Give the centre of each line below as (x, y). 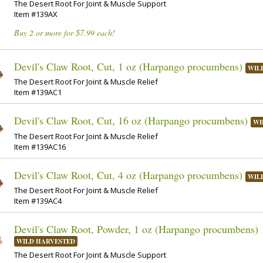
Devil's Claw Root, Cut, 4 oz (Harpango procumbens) (128, 175)
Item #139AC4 (38, 201)
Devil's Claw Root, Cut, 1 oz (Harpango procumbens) (128, 66)
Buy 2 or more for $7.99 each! (65, 32)
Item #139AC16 (40, 146)
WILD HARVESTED (46, 242)
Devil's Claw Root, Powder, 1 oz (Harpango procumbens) (136, 229)
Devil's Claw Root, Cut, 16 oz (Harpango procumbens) (131, 121)
